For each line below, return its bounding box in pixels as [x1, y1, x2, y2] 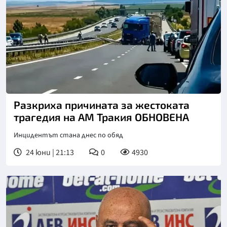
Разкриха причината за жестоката [14, 98, 190, 111]
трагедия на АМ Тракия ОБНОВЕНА [14, 110, 189, 123]
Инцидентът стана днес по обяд [14, 130, 123, 140]
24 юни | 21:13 [24, 146, 74, 158]
